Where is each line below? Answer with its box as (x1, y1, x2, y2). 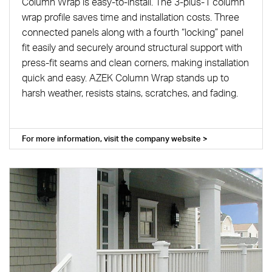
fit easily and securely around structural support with (22, 41, 242, 53)
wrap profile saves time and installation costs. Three (22, 10, 239, 23)
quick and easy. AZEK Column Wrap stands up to (22, 71, 229, 84)
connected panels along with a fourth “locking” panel (22, 25, 243, 38)
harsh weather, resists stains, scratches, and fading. (22, 86, 238, 99)
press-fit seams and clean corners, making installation (22, 56, 249, 69)
